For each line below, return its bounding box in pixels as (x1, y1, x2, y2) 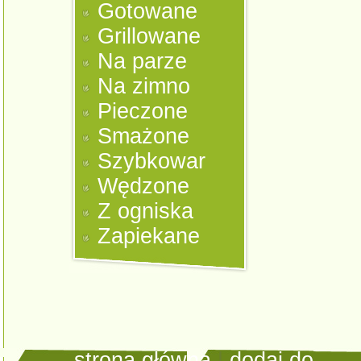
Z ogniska (98, 199, 194, 223)
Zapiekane (98, 224, 201, 248)
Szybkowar (98, 149, 206, 173)
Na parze (98, 49, 188, 73)
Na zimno (98, 74, 191, 98)
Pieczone (98, 99, 189, 123)
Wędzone (98, 174, 190, 198)
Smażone (98, 124, 190, 148)
